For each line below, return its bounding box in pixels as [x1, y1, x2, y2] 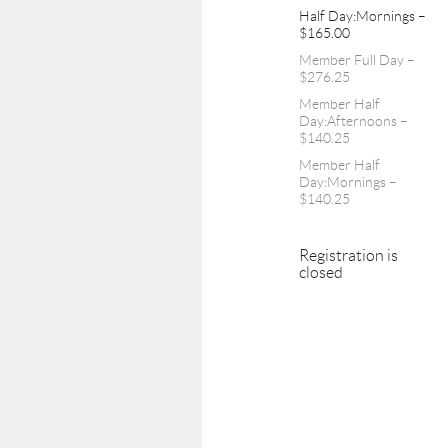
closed [299, 264, 343, 281]
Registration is [299, 247, 398, 264]
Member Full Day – [299, 52, 415, 68]
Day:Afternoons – [299, 113, 408, 129]
